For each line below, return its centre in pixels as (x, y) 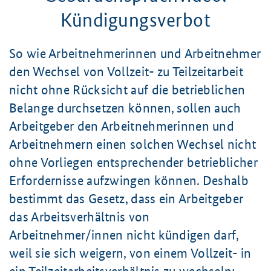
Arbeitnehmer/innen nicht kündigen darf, (124, 235)
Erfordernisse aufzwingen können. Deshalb (129, 181)
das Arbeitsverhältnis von (80, 217)
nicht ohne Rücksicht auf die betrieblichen (127, 90)
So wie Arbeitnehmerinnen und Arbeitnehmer (135, 54)
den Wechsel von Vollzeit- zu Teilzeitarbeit (126, 72)
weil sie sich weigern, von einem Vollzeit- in (130, 253)
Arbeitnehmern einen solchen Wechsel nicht (133, 144)
